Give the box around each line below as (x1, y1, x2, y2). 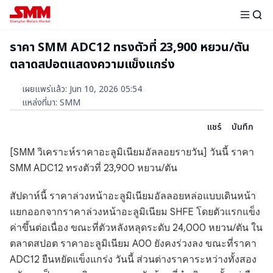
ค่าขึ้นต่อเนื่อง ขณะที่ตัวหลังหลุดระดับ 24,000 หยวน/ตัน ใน (10, 222, 263, 234)
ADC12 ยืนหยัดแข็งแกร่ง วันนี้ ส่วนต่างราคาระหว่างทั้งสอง (10, 253, 257, 266)
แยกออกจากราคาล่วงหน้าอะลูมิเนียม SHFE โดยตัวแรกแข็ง (10, 206, 260, 218)
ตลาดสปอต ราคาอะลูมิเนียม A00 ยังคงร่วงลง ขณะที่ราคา (10, 238, 257, 250)
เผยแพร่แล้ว (22, 83, 65, 96)
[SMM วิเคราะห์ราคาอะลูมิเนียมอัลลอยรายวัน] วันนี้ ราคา (10, 146, 254, 158)
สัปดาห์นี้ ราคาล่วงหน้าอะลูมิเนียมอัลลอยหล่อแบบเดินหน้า (10, 190, 256, 202)
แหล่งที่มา (22, 96, 55, 109)
